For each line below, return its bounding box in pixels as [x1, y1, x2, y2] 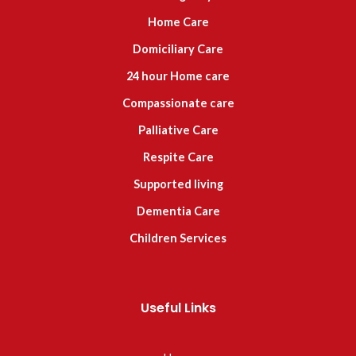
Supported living [133, 177, 223, 192]
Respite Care [142, 150, 214, 164]
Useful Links [140, 299, 216, 318]
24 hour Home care [126, 69, 230, 83]
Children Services [130, 231, 226, 246]
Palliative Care [137, 123, 219, 137]
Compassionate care [122, 96, 234, 110]
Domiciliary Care [133, 42, 223, 56]
